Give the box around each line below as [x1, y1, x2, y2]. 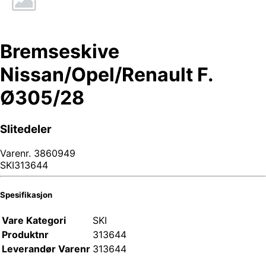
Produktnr [2, 228, 49, 240]
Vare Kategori [2, 214, 66, 226]
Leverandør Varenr [2, 242, 90, 255]
